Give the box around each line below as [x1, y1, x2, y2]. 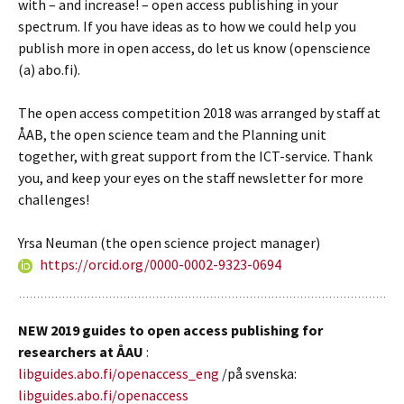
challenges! [18, 189, 89, 208]
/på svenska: [222, 363, 297, 382]
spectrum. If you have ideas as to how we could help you [18, 16, 356, 35]
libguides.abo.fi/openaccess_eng [18, 363, 222, 382]
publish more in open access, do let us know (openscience [18, 38, 371, 57]
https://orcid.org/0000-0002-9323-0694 [40, 254, 281, 273]
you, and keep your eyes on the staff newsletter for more [18, 168, 363, 187]
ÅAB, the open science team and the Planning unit [18, 124, 326, 143]
